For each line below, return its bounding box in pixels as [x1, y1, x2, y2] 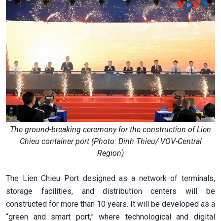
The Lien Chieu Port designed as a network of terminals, [6, 173, 215, 183]
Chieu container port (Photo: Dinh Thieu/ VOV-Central [19, 136, 202, 146]
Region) [97, 148, 124, 158]
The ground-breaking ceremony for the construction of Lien [10, 124, 211, 134]
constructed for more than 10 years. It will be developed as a [6, 199, 215, 209]
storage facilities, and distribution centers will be [6, 186, 215, 196]
